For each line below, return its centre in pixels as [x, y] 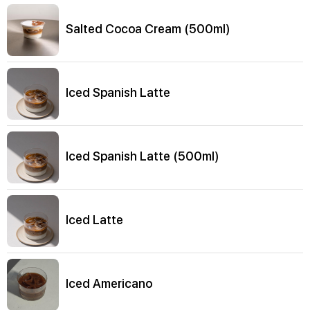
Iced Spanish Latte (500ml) [143, 156]
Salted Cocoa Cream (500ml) [148, 29]
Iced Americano [109, 284]
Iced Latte [94, 220]
